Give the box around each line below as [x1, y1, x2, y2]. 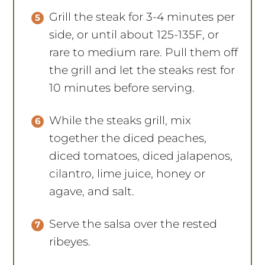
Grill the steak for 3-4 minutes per [49, 9, 235, 24]
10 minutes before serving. [49, 80, 195, 95]
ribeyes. [49, 234, 94, 248]
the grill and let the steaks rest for [49, 63, 235, 77]
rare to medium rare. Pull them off [49, 45, 238, 59]
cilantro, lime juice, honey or [49, 166, 206, 180]
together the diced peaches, [49, 131, 207, 145]
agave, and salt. [49, 184, 135, 198]
